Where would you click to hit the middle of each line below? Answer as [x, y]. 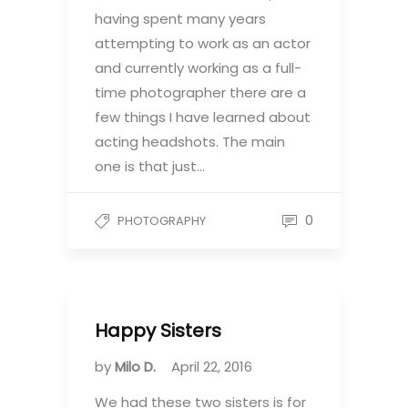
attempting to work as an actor [203, 43]
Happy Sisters [158, 331]
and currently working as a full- [198, 67]
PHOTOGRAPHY [162, 220]
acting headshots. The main [190, 141]
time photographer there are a [200, 92]
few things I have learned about [203, 117]
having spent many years [180, 18]
